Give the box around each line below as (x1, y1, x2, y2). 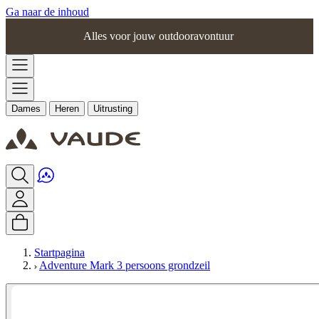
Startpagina (34, 246, 85, 258)
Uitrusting (93, 103, 132, 114)
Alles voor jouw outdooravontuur (83, 30, 236, 42)
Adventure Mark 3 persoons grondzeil (39, 259, 210, 271)
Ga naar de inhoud (6, 6, 89, 18)
